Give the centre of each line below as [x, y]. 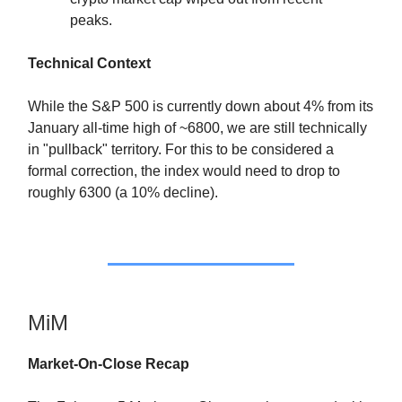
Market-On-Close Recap [109, 364]
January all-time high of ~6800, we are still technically [197, 128]
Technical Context [89, 64]
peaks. [91, 21]
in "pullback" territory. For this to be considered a [181, 150]
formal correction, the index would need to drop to [184, 171]
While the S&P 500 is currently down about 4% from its [201, 107]
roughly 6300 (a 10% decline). [123, 193]
